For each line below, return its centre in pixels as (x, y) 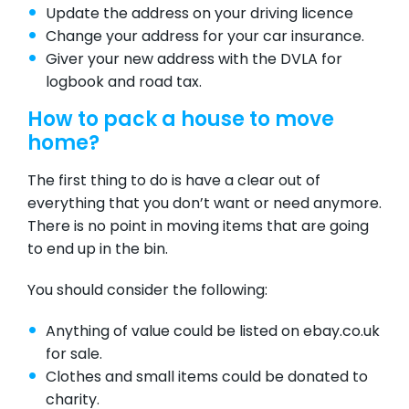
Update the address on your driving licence (199, 15)
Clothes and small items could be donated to (207, 378)
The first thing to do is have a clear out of (174, 182)
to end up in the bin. (98, 251)
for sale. (74, 356)
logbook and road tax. (124, 84)
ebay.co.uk (341, 333)
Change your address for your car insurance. (205, 38)
